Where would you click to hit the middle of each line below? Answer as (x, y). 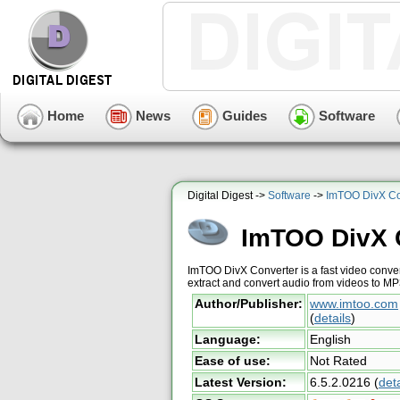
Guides (243, 115)
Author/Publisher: (249, 304)
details (333, 318)
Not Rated (338, 361)
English (330, 339)
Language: (228, 339)
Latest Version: (241, 382)
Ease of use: (233, 361)
